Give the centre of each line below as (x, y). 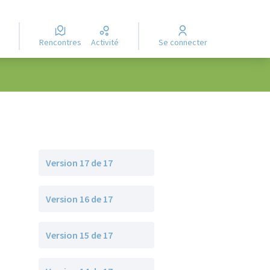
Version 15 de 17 (79, 235)
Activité (107, 42)
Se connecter (185, 42)
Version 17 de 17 (79, 163)
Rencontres (62, 42)
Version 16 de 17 (79, 199)
